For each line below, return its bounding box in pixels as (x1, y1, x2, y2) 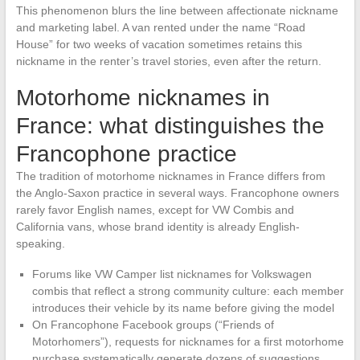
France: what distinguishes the (15, 113, 325, 139)
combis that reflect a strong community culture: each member (31, 284, 344, 298)
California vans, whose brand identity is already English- (15, 220, 300, 234)
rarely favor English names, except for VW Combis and (15, 203, 294, 217)
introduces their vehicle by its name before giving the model (31, 301, 334, 315)
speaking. (15, 237, 65, 251)
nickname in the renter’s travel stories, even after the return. (15, 55, 321, 68)
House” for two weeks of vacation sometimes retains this (15, 38, 302, 51)
